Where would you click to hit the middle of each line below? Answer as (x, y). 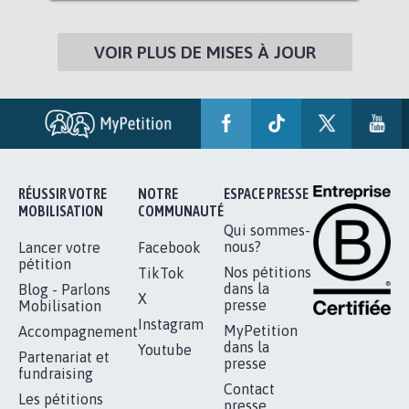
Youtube (165, 349)
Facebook (169, 247)
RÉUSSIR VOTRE (63, 193)
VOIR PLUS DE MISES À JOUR (204, 52)
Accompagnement (78, 331)
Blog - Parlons (64, 289)
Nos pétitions (267, 272)
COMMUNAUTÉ (181, 210)
